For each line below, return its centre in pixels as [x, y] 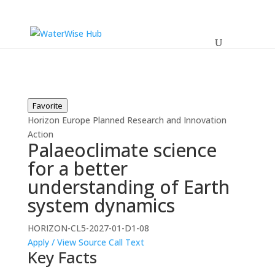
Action [40, 134]
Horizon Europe [59, 120]
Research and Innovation [176, 120]
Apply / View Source [67, 242]
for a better [77, 168]
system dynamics [101, 205]
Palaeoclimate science [122, 150]
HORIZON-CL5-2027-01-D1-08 [88, 228]
